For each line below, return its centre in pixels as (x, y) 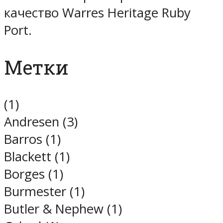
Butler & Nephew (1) (63, 209)
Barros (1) (32, 139)
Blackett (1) (37, 157)
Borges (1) (34, 174)
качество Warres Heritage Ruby (97, 13)
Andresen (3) (41, 122)
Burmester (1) (44, 192)
